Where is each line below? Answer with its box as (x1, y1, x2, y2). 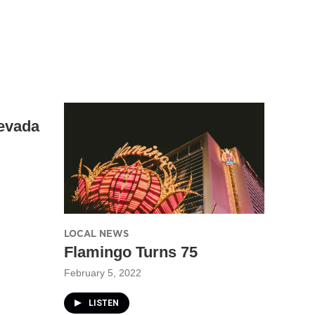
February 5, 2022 (64, 266, 141, 278)
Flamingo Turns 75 (64, 243, 198, 261)
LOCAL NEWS (64, 226, 129, 240)
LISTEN (89, 297, 119, 308)
